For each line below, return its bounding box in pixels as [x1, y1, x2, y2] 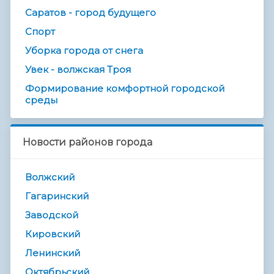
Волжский [25, 171, 75, 183]
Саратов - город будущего [25, 7, 156, 19]
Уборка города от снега [25, 45, 143, 57]
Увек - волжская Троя [25, 64, 131, 76]
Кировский [25, 228, 80, 240]
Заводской [25, 209, 78, 221]
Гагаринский [25, 190, 89, 202]
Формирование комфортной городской [25, 83, 224, 95]
